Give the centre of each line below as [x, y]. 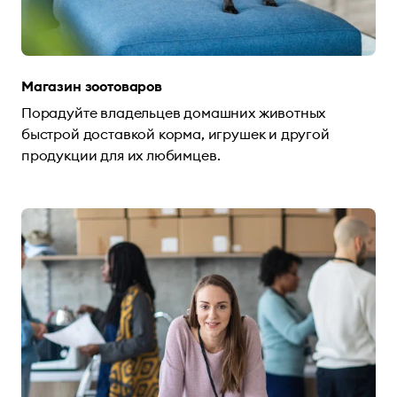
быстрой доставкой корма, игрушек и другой [175, 133]
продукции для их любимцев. [121, 155]
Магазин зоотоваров [92, 86]
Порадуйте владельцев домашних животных [174, 112]
